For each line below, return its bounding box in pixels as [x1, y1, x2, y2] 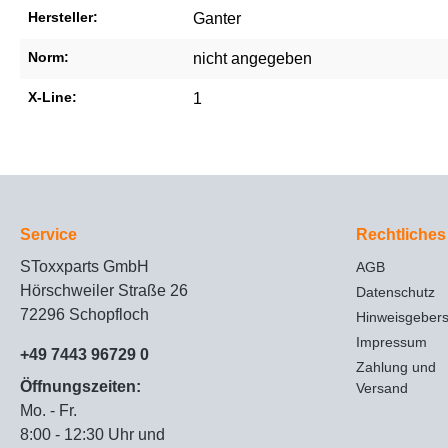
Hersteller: [28, 9, 98, 26]
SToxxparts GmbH [20, 258, 149, 276]
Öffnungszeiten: [20, 378, 141, 396]
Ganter [193, 10, 241, 28]
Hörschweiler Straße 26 [20, 282, 188, 300]
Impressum [356, 334, 427, 351]
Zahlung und [356, 359, 436, 376]
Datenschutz [356, 284, 435, 301]
